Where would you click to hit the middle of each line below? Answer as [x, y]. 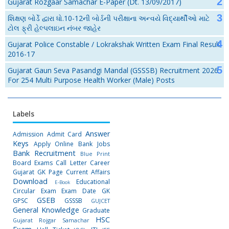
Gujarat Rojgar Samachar [51, 220]
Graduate [96, 210]
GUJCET [100, 201]
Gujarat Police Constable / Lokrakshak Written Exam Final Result [114, 44]
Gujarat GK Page [38, 172]
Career [100, 163]
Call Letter [71, 163]
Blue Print [95, 154]
